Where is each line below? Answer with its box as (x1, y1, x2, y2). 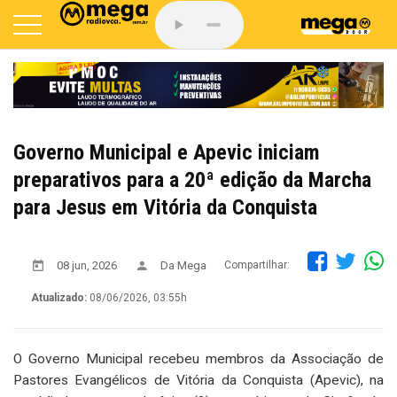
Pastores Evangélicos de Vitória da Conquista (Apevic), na (13, 371, 384, 388)
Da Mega (160, 258, 206, 272)
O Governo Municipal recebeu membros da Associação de (13, 350, 384, 367)
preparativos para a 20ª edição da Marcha (13, 167, 371, 192)
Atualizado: (31, 291, 87, 304)
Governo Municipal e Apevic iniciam (13, 139, 320, 165)
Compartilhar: (224, 259, 290, 272)
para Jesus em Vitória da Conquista (13, 194, 317, 220)
